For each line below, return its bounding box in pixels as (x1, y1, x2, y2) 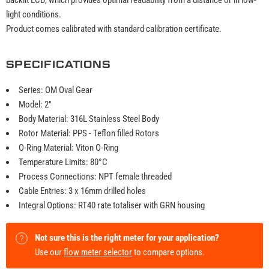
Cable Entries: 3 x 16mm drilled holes (19, 185, 146, 196)
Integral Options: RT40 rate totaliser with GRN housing (19, 199, 205, 211)
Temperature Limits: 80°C (19, 156, 107, 168)
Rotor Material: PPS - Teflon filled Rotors (19, 127, 159, 139)
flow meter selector (64, 246, 132, 258)
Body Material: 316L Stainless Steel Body (19, 113, 159, 124)
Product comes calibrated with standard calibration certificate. (6, 23, 222, 34)
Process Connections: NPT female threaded (19, 171, 172, 182)
